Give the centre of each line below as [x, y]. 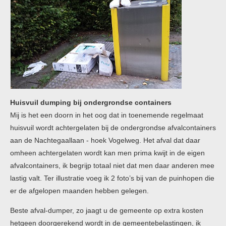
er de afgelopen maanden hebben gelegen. [79, 191]
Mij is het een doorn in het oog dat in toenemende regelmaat [107, 115]
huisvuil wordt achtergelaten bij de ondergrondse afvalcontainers [113, 128]
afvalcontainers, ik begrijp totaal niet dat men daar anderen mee [112, 165]
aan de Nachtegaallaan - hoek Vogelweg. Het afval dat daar [105, 140]
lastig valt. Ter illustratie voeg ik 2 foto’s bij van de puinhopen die [112, 178]
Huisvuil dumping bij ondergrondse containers [91, 102]
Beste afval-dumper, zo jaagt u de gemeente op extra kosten [107, 210]
